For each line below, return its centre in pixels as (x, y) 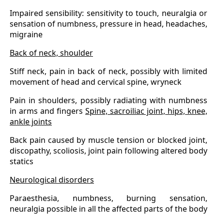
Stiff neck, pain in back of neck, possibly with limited (108, 71)
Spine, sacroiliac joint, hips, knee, (146, 111)
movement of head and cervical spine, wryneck (96, 82)
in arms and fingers (47, 111)
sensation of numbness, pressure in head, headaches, (108, 24)
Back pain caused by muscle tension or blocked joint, (108, 140)
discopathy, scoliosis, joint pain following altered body (108, 151)
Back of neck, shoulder (51, 53)
